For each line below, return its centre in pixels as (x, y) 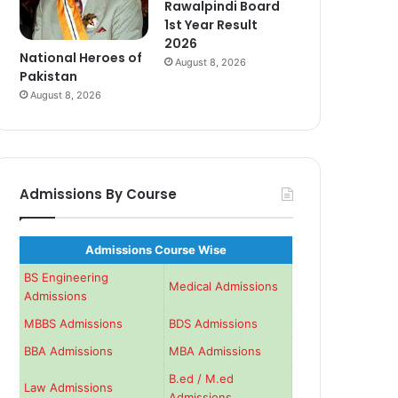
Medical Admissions (224, 287)
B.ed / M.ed (202, 379)
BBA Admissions (69, 351)
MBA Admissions (215, 351)
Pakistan (49, 77)
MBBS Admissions (74, 324)
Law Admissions (69, 388)
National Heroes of (81, 58)
